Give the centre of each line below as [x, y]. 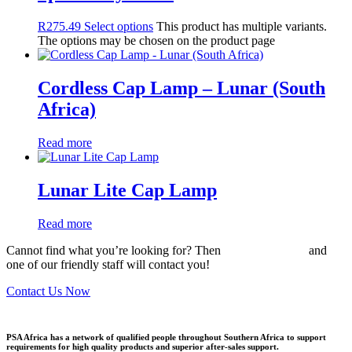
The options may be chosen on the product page [156, 40]
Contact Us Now [48, 291]
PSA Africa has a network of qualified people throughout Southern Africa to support [166, 337]
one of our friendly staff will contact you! [108, 264]
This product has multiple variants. [242, 26]
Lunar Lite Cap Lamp [127, 190]
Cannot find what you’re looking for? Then [115, 250]
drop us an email [265, 250]
